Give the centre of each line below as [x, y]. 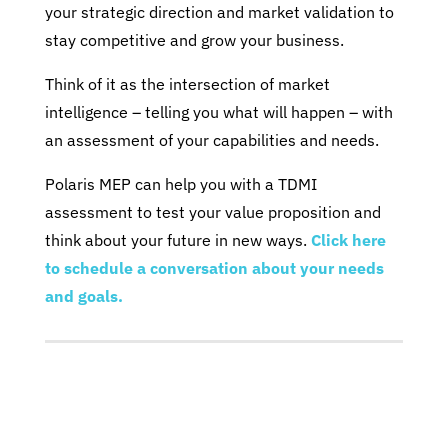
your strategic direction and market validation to [219, 12]
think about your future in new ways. [177, 240]
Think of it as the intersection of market [187, 84]
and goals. [83, 296]
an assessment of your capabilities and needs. [211, 140]
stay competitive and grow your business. [194, 40]
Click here [348, 240]
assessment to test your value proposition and [212, 212]
